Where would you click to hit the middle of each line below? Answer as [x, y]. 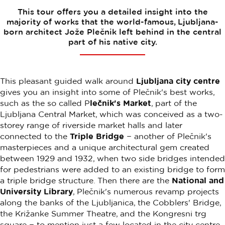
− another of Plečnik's [168, 136]
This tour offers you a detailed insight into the [113, 12]
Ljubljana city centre [178, 81]
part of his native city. [113, 42]
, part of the [174, 103]
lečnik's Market [121, 103]
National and [198, 180]
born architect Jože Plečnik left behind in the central [113, 32]
